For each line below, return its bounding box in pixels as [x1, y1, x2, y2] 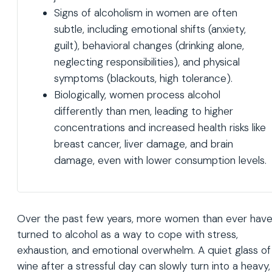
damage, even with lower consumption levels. [54, 154, 267, 168]
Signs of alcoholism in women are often [54, 6, 237, 20]
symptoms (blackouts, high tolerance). [54, 72, 233, 86]
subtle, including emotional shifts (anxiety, [54, 22, 246, 36]
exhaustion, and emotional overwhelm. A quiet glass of [17, 243, 271, 257]
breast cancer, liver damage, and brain [54, 137, 233, 151]
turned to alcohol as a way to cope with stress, [17, 227, 238, 241]
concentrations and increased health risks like [54, 121, 266, 135]
